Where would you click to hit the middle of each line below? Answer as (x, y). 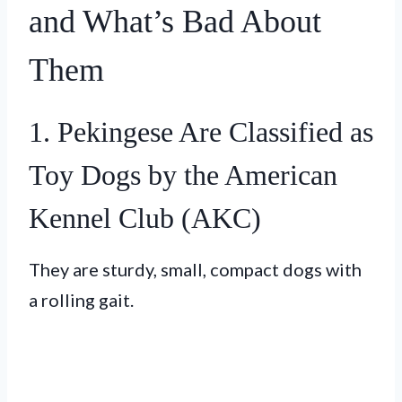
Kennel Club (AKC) (145, 218)
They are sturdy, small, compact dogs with (195, 269)
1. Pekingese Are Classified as (201, 131)
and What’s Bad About (175, 21)
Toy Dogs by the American (183, 175)
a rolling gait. (81, 299)
